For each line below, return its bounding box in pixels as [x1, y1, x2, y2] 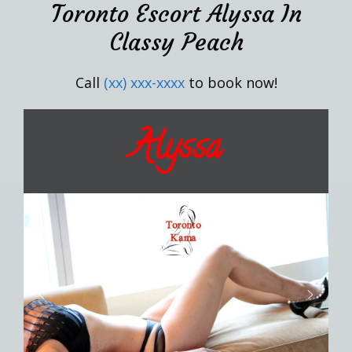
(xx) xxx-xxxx [103, 72, 185, 92]
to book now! [184, 72, 277, 92]
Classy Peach [108, 27, 244, 57]
